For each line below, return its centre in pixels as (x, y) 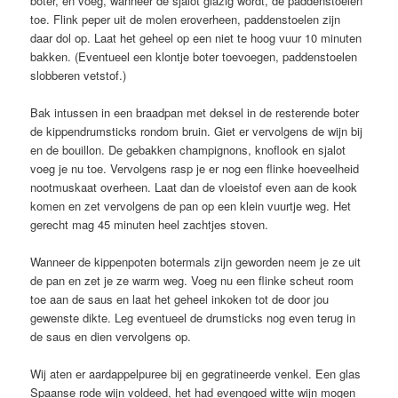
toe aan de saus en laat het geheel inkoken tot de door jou (180, 299)
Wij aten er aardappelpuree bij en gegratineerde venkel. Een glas (196, 374)
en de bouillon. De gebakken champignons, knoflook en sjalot (188, 150)
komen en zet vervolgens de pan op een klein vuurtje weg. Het (191, 206)
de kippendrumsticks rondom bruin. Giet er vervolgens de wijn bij (197, 131)
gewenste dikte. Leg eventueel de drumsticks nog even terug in (193, 318)
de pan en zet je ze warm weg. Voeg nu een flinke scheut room (192, 281)
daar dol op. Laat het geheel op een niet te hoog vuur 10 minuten (196, 38)
